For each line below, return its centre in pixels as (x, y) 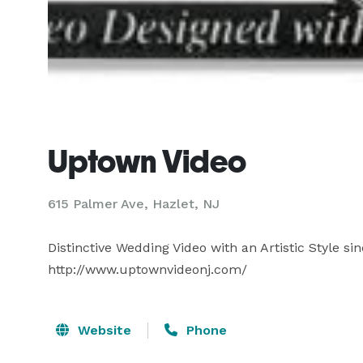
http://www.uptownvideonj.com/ (147, 269)
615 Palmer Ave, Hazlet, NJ (134, 204)
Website (102, 330)
